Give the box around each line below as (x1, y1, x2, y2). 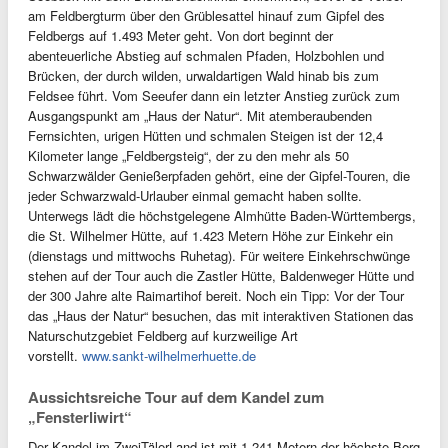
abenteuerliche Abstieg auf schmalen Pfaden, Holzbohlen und (28, 46, 384, 65)
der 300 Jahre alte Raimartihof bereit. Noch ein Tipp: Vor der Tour (28, 286, 404, 305)
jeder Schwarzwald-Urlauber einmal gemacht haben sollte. (28, 186, 362, 205)
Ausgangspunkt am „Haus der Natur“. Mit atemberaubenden (28, 106, 372, 125)
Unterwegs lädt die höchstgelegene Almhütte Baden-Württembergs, (28, 206, 416, 225)
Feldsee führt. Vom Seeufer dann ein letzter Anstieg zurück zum (28, 86, 400, 105)
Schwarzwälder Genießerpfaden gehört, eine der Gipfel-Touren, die (28, 166, 410, 185)
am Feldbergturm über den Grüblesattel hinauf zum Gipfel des (28, 6, 385, 25)
